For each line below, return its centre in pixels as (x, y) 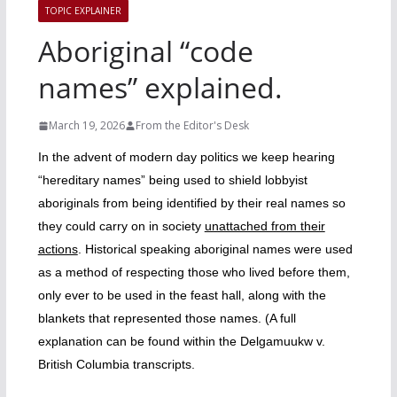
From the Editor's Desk (192, 125)
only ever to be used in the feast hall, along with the (182, 295)
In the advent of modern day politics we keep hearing (186, 157)
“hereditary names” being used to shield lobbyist (172, 180)
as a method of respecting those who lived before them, (194, 272)
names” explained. (160, 87)
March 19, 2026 (86, 125)
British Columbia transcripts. (116, 364)
